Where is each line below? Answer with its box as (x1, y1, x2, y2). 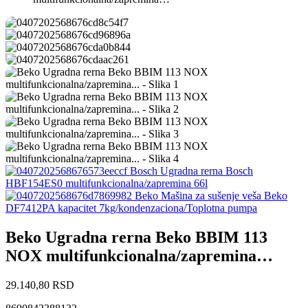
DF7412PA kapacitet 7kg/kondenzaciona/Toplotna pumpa (5, 201, 257, 214)
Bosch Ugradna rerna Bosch (130, 164, 253, 177)
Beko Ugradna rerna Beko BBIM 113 (5, 228, 267, 246)
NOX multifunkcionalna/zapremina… (5, 246, 273, 265)
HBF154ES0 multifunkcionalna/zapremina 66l (5, 177, 208, 189)
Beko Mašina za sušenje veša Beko (135, 189, 287, 201)
